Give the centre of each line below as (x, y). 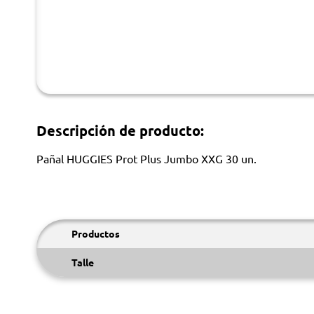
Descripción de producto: (120, 130)
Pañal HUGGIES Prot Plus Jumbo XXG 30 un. (146, 158)
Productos (96, 233)
